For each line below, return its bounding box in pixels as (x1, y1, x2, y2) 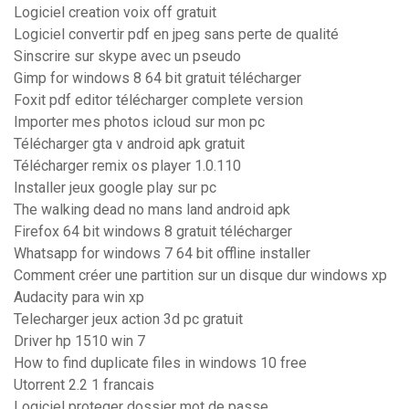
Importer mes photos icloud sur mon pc (14, 113, 265, 131)
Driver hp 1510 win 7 (14, 332, 145, 351)
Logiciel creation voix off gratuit (14, 4, 216, 22)
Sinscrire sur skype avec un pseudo (14, 47, 241, 66)
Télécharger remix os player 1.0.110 (14, 157, 241, 175)
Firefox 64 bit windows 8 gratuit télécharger (14, 223, 292, 241)
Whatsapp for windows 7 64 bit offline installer (14, 245, 310, 263)
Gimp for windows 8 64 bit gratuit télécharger (14, 69, 301, 88)
